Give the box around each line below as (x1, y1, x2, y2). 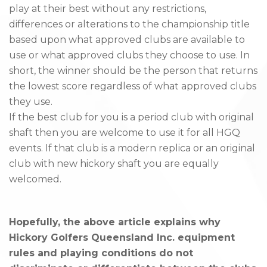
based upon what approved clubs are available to (9, 34, 245, 46)
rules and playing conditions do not (9, 247, 193, 259)
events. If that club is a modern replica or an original (9, 142, 255, 154)
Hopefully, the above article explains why (9, 216, 221, 228)
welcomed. (9, 173, 61, 185)
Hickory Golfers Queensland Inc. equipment (9, 232, 235, 244)
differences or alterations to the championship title (9, 18, 250, 30)
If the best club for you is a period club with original (9, 111, 254, 123)
